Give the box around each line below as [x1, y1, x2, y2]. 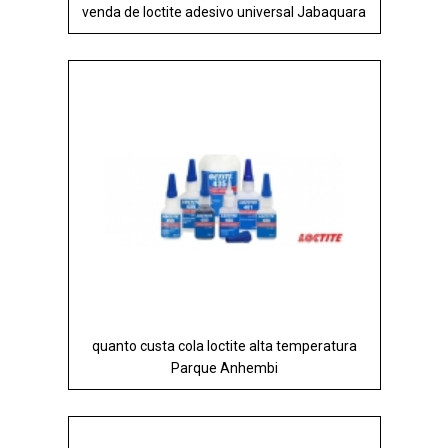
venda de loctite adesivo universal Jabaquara [82, 3, 366, 20]
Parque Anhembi [170, 359, 278, 376]
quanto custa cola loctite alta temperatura [91, 337, 357, 354]
